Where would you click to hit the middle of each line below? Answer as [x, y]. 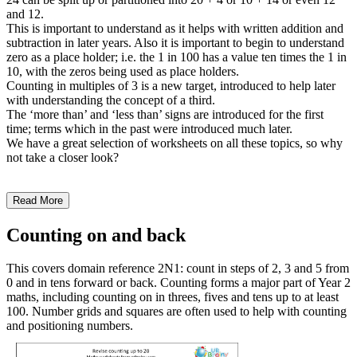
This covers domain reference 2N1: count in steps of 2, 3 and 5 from [178, 269]
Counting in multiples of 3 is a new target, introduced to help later [171, 85]
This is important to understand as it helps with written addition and [175, 28]
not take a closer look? [63, 157]
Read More [38, 200]
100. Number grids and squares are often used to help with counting [177, 312]
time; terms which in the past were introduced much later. [149, 128]
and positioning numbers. [70, 326]
